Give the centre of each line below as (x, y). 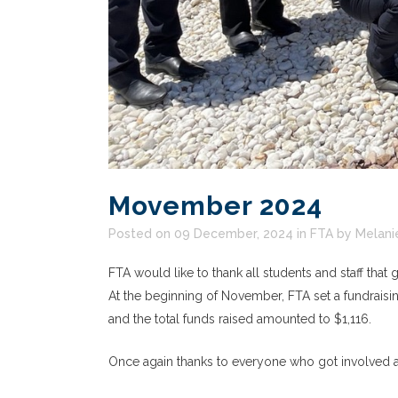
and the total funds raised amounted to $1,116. (240, 319)
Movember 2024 (215, 206)
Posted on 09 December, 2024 (201, 234)
